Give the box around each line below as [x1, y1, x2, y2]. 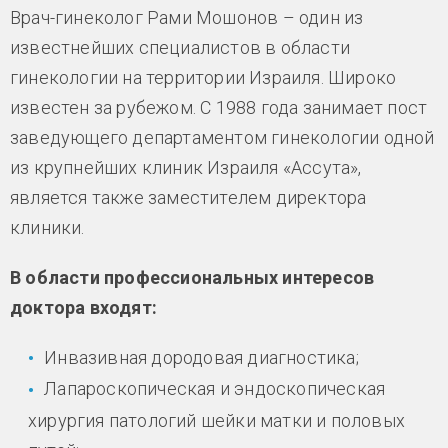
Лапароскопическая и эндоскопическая [44, 378, 386, 400]
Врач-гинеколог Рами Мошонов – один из [10, 7, 364, 28]
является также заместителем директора [10, 187, 367, 208]
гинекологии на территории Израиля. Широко [10, 67, 397, 88]
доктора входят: [10, 297, 157, 318]
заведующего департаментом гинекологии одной [10, 127, 435, 148]
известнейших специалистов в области [10, 37, 350, 58]
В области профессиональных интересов [10, 267, 375, 288]
